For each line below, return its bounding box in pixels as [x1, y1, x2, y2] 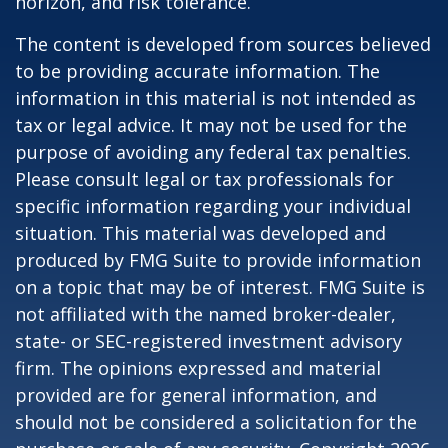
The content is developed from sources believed [15, 32, 431, 56]
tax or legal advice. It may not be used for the [15, 113, 407, 137]
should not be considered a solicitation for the [15, 410, 417, 434]
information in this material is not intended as [15, 86, 416, 110]
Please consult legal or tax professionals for [15, 167, 394, 191]
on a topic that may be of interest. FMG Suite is [15, 275, 425, 299]
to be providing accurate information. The [15, 59, 380, 83]
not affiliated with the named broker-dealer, [15, 302, 396, 326]
